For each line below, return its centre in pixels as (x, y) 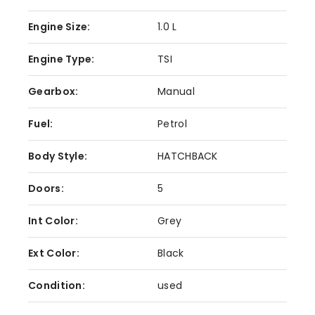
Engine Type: (62, 59)
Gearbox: (53, 91)
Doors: (46, 188)
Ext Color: (54, 253)
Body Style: (58, 156)
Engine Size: (59, 27)
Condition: (57, 285)
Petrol (172, 124)
